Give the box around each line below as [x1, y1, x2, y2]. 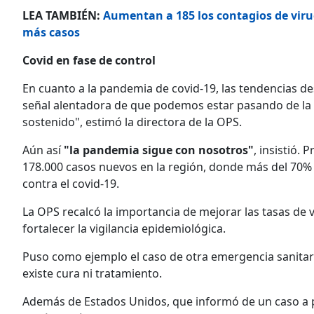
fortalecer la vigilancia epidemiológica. [22, 220, 226, 236]
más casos [22, 24, 80, 40]
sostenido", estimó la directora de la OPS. [22, 114, 242, 130]
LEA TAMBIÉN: [22, 7, 103, 23]
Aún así [22, 142, 61, 158]
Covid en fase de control [22, 52, 156, 68]
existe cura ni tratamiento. [22, 265, 162, 281]
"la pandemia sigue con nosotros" [61, 142, 254, 158]
